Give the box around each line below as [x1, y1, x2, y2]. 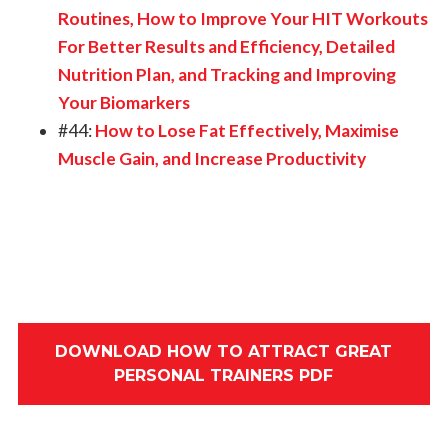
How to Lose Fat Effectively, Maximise [94, 119, 399, 141]
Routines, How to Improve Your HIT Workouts [57, 7, 428, 29]
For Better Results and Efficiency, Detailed [57, 35, 395, 57]
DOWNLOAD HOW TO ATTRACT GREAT [55, 341, 393, 361]
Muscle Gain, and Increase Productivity [57, 147, 366, 169]
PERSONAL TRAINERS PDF [114, 365, 334, 385]
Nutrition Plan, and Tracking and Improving [57, 63, 396, 85]
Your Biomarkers [57, 91, 190, 113]
